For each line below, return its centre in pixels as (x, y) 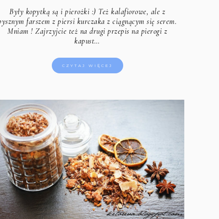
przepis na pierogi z (138, 32)
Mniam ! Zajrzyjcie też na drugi (58, 32)
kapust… (87, 41)
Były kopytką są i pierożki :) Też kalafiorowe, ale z (88, 12)
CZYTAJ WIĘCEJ (87, 66)
